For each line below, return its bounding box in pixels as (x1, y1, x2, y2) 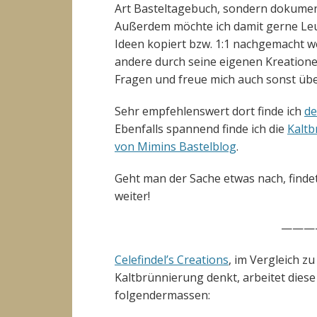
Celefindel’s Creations (115, 252, 229, 267)
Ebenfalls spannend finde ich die (115, 121, 287, 137)
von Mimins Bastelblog (115, 139, 236, 154)
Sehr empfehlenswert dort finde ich (115, 103, 304, 119)
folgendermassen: (115, 287, 210, 303)
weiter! (115, 188, 150, 204)
